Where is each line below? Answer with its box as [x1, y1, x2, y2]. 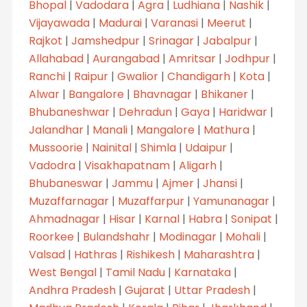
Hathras [73, 246, 117, 262]
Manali [92, 121, 127, 138]
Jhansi [202, 175, 237, 191]
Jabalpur [202, 32, 251, 49]
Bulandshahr [82, 228, 150, 245]
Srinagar [148, 32, 194, 49]
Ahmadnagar [28, 210, 100, 227]
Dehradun [118, 103, 172, 120]
